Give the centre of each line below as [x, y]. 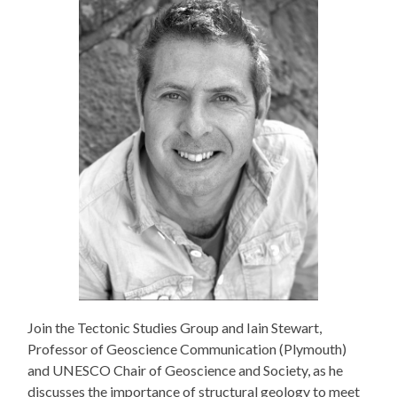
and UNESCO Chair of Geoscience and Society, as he [186, 370]
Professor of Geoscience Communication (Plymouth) [187, 348]
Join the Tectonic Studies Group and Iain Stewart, [175, 327]
